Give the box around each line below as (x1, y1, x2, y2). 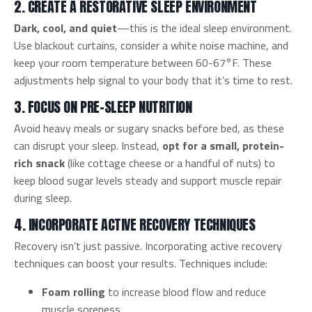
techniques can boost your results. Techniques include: (14, 254, 267, 272)
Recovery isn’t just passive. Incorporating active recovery (14, 237, 282, 254)
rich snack (14, 154, 65, 171)
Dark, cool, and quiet (14, 19, 117, 36)
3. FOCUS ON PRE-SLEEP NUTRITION (14, 95, 192, 118)
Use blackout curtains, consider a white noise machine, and (14, 36, 288, 54)
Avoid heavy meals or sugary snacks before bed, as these (14, 119, 284, 136)
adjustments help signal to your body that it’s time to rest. (14, 71, 292, 88)
